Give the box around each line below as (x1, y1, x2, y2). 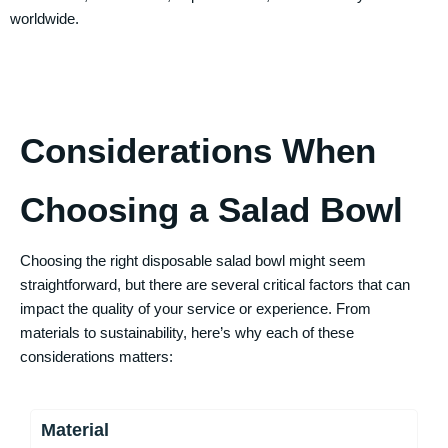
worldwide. (10, 10, 79, 27)
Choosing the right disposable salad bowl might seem (20, 252, 366, 269)
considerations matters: (20, 348, 173, 365)
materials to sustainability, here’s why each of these (20, 324, 354, 341)
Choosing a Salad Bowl (20, 190, 403, 229)
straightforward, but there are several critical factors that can (20, 276, 410, 293)
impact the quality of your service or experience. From (20, 300, 371, 317)
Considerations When (20, 131, 376, 170)
